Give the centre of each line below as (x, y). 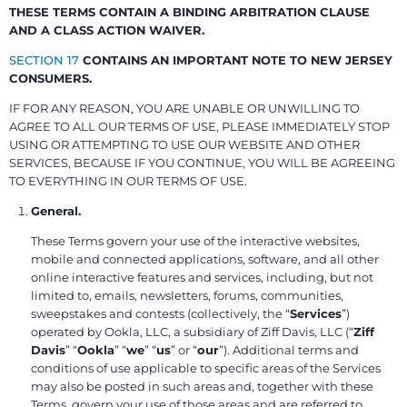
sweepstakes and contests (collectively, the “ (160, 313)
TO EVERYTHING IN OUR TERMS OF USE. (128, 180)
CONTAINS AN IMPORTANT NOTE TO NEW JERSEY (236, 60)
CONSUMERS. (50, 78)
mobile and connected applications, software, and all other (205, 258)
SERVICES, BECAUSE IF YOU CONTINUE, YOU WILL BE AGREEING (202, 162)
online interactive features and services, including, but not (202, 277)
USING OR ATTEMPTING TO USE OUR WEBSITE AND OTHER (184, 144)
